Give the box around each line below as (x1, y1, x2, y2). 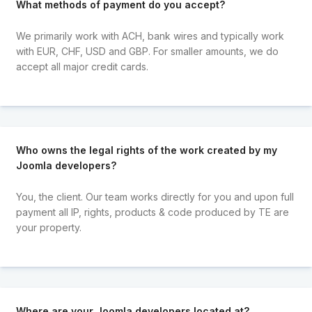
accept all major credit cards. (15, 60, 148, 72)
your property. (15, 221, 81, 233)
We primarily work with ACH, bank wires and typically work (15, 29, 284, 42)
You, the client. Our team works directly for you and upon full (15, 190, 294, 203)
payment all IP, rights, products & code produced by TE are (15, 205, 289, 218)
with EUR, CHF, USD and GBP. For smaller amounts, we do (15, 45, 279, 57)
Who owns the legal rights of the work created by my (15, 144, 277, 157)
